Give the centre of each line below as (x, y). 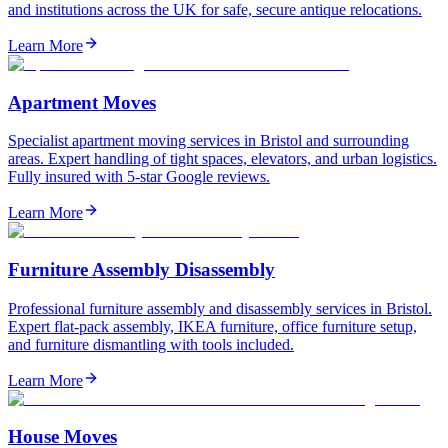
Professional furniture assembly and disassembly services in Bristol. (220, 308)
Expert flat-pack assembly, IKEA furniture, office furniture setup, (212, 326)
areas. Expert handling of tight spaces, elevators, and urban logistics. (222, 159)
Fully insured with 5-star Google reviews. (139, 177)
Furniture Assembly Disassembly (141, 270)
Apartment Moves (82, 102)
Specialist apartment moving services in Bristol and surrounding (208, 141)
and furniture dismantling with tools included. (151, 344)
